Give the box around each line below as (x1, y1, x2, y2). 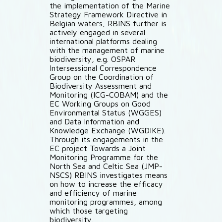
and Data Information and (50, 117, 139, 126)
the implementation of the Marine (50, 1, 170, 10)
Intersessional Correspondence (50, 63, 157, 72)
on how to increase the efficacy (50, 179, 163, 188)
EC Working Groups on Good (50, 99, 151, 108)
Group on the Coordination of (50, 72, 154, 81)
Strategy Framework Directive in (50, 10, 167, 19)
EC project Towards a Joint (50, 144, 146, 153)
